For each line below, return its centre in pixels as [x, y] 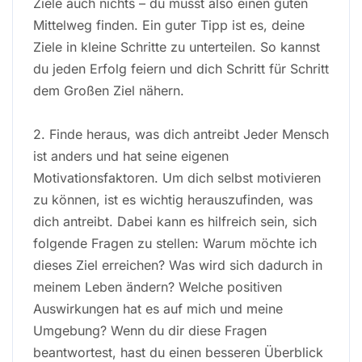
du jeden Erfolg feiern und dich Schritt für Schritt [181, 68]
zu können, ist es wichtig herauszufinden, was [173, 199]
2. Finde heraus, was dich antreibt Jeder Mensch [181, 134]
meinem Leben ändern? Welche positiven [158, 286]
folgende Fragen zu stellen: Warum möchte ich [175, 243]
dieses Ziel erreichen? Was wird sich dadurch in [178, 265]
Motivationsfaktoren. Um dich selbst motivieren [177, 177]
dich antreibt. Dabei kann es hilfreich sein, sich [175, 221]
